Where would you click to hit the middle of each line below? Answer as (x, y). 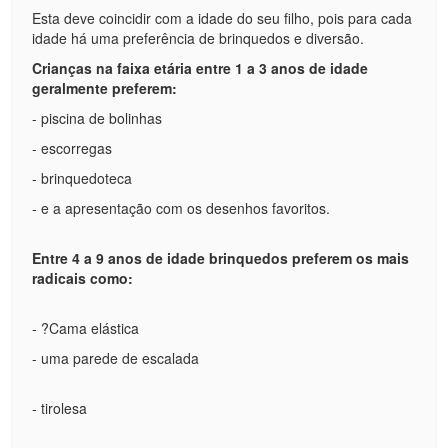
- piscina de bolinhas (97, 118)
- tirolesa (60, 408)
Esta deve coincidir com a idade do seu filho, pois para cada (222, 18)
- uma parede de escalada (116, 358)
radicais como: (83, 278)
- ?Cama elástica (86, 328)
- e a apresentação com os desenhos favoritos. (183, 208)
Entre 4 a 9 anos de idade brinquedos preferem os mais (221, 258)
